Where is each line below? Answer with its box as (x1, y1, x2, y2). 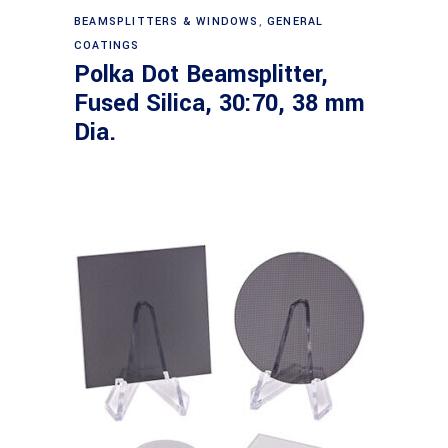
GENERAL (267, 14, 324, 29)
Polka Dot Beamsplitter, (74, 58, 328, 91)
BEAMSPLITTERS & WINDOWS (74, 14, 259, 29)
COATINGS (74, 38, 140, 53)
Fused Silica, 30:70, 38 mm (74, 87, 365, 120)
